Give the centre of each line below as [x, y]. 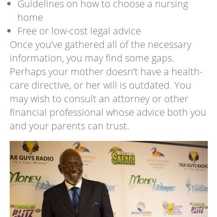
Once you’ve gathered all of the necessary [100, 45]
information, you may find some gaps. [92, 58]
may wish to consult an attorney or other [99, 99]
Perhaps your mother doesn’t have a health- [106, 72]
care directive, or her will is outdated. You [100, 85]
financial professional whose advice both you [108, 112]
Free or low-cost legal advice [79, 31]
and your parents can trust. [69, 126]
